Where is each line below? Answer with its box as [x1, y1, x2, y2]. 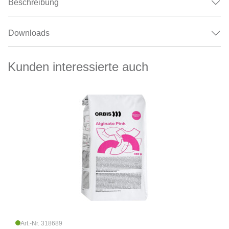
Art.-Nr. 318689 [20, 219, 62, 227]
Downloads [8, 29, 50, 38]
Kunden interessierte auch [8, 60, 148, 74]
